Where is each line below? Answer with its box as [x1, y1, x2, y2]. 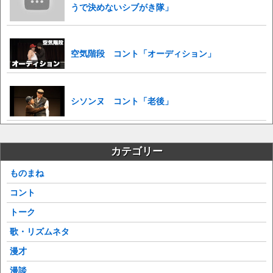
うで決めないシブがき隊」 [71, 1, 173, 13]
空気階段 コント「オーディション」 [71, 48, 216, 59]
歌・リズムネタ [10, 225, 69, 237]
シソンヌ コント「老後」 [71, 95, 173, 107]
